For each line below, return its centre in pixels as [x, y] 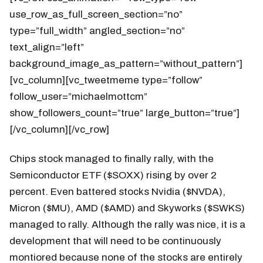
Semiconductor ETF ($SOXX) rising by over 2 [113, 175]
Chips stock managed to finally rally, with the [112, 159]
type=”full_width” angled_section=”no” [97, 31]
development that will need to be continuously [115, 241]
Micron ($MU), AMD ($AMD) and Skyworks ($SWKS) [127, 208]
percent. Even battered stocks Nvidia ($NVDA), [117, 191]
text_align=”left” [47, 47]
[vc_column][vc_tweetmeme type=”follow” [106, 80]
